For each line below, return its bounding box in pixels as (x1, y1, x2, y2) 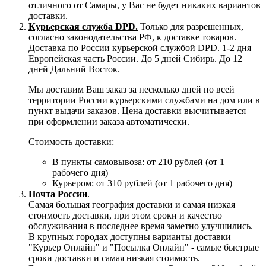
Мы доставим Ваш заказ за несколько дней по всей (28, 84, 235, 94)
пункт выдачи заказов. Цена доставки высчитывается (28, 105, 246, 116)
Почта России (28, 188, 87, 199)
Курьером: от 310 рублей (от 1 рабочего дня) (52, 178, 232, 188)
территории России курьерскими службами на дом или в (28, 94, 260, 105)
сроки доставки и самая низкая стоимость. (28, 252, 202, 263)
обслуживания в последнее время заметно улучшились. (28, 220, 255, 231)
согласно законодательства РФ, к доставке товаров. (28, 31, 236, 42)
